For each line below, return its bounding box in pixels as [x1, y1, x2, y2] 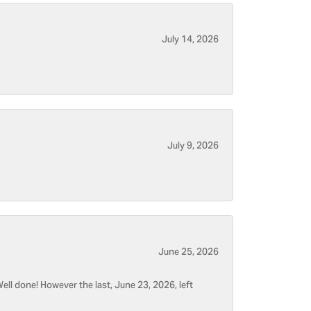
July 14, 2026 [162, 31, 219, 50]
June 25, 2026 [158, 243, 219, 262]
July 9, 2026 [167, 137, 219, 156]
